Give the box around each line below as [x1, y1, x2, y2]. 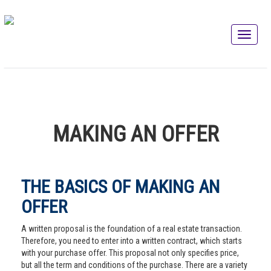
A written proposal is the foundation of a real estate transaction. [21, 224, 242, 233]
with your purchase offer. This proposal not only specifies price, [21, 248, 239, 258]
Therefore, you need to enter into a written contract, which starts [21, 236, 242, 246]
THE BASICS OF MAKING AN [21, 176, 220, 197]
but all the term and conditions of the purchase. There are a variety [21, 260, 247, 270]
